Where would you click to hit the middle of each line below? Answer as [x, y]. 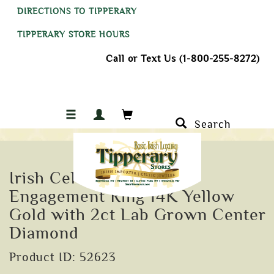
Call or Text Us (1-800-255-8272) [183, 59]
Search [209, 124]
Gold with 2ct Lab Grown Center [138, 215]
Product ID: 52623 [63, 257]
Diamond [44, 233]
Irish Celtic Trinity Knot [102, 178]
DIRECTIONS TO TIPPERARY [77, 11]
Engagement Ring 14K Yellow [122, 196]
